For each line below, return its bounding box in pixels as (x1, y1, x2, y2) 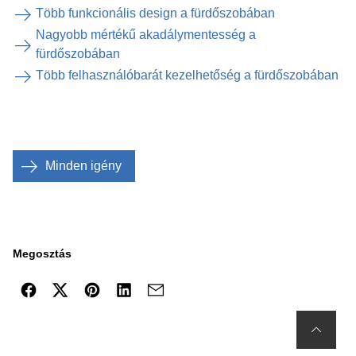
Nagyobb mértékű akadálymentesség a (36, 28, 256, 41)
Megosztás (13, 247, 72, 260)
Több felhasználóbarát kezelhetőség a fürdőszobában (36, 68, 339, 82)
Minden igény (45, 159, 122, 172)
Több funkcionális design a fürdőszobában (36, 6, 275, 20)
